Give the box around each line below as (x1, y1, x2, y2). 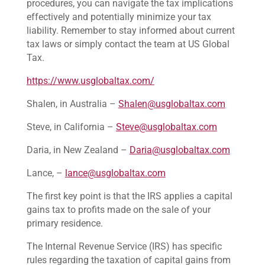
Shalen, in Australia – (26, 98, 118, 109)
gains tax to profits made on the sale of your (26, 204, 211, 215)
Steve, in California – (26, 121, 116, 132)
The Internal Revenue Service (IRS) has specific (26, 241, 222, 252)
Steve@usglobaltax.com (115, 121, 217, 132)
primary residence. (26, 218, 103, 229)
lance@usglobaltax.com (64, 167, 166, 179)
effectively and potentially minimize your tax (26, 11, 211, 22)
